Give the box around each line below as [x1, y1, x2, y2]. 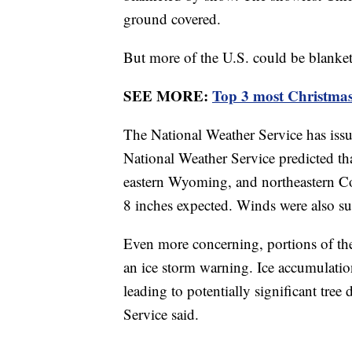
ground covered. [123, 9, 225, 29]
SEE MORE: [123, 85, 212, 107]
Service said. [123, 304, 203, 324]
